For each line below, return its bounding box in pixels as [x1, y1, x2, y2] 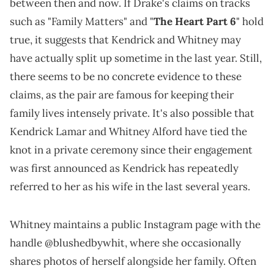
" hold [236, 15, 264, 29]
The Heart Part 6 [154, 15, 236, 29]
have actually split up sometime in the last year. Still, [10, 51, 262, 65]
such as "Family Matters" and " [10, 15, 154, 29]
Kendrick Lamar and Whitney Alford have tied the [10, 125, 247, 139]
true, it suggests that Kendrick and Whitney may [10, 33, 241, 47]
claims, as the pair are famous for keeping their [10, 88, 234, 102]
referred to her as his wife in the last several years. [10, 180, 250, 194]
